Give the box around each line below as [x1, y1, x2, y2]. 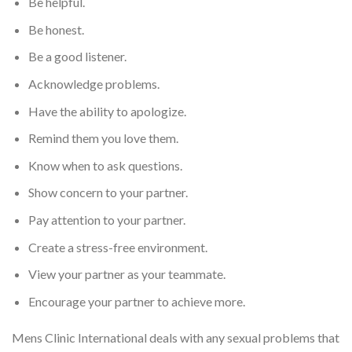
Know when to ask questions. [27, 157, 182, 173]
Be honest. [27, 21, 84, 37]
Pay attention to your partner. [27, 211, 185, 227]
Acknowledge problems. [27, 76, 159, 91]
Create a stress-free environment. [27, 239, 207, 255]
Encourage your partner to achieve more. [27, 293, 245, 309]
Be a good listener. [27, 49, 126, 64]
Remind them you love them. [27, 130, 178, 146]
